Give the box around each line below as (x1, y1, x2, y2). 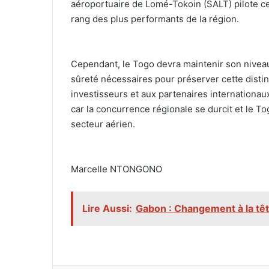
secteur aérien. (71, 118, 135, 130)
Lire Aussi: (82, 202, 132, 215)
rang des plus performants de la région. (71, 13, 239, 25)
